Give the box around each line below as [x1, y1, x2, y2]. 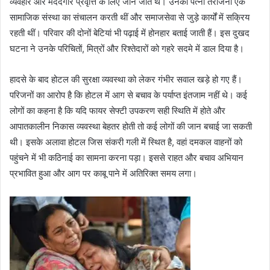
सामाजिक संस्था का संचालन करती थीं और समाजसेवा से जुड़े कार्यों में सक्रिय [10, 11, 250, 23]
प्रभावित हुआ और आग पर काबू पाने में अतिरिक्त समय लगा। [10, 167, 197, 179]
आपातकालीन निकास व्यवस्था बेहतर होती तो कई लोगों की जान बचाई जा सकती [10, 120, 252, 132]
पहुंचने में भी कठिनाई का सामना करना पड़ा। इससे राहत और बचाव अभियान [10, 151, 243, 163]
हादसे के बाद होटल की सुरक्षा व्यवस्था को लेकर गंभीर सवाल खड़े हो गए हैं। [10, 73, 242, 85]
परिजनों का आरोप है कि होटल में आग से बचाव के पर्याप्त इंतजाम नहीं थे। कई [10, 89, 247, 101]
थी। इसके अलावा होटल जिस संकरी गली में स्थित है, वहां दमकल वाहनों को [10, 136, 242, 148]
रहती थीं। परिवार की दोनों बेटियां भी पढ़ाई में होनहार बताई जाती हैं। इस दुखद [10, 27, 250, 39]
